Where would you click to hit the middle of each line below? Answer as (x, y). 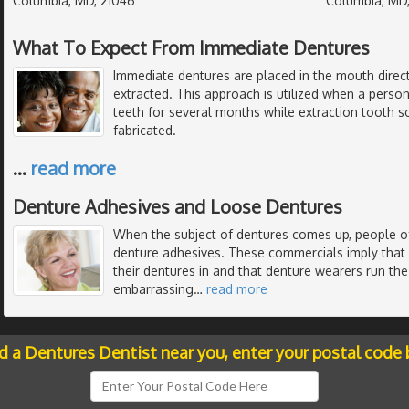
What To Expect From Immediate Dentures (191, 47)
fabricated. (145, 130)
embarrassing (153, 288)
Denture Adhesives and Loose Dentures (178, 206)
